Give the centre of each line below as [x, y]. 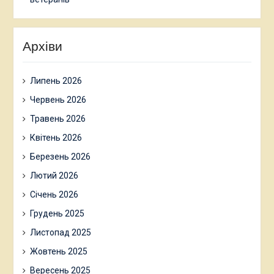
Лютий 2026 [54, 175]
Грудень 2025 [57, 213]
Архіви [42, 46]
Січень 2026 [54, 194]
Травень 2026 [57, 118]
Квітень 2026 [56, 137]
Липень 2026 [56, 80]
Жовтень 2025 [58, 251]
